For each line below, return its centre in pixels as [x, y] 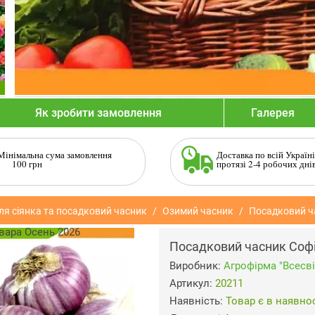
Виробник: [196, 266]
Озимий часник [198, 211]
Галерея [273, 113]
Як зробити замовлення [98, 113]
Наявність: [197, 301]
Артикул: [192, 283]
